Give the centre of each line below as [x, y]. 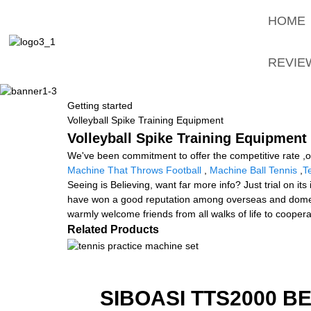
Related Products [113, 229]
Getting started [100, 105]
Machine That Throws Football [134, 170]
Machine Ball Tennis [253, 170]
